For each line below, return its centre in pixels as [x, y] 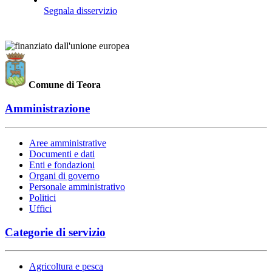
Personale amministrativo [77, 186]
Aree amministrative [68, 143]
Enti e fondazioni [62, 165]
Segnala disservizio [80, 11]
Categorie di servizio [55, 232]
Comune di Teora [65, 85]
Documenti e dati [62, 154]
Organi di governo [64, 175]
